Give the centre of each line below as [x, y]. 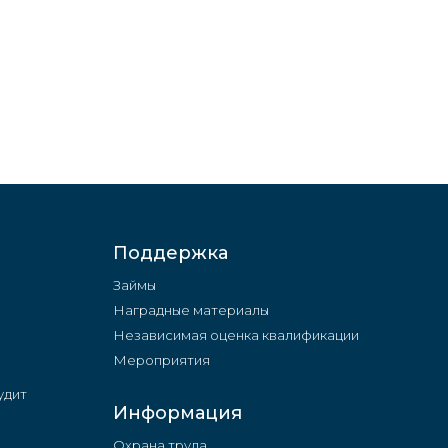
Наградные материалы [191, 309]
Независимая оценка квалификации [236, 334]
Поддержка [171, 252]
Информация [178, 412]
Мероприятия [162, 359]
